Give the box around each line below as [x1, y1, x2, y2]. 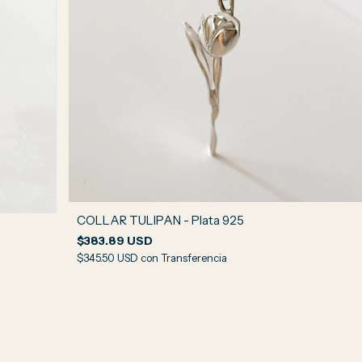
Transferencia [160, 251, 227, 265]
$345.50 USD [76, 251, 141, 265]
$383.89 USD [76, 234, 153, 249]
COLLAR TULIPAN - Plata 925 [76, 213, 244, 229]
